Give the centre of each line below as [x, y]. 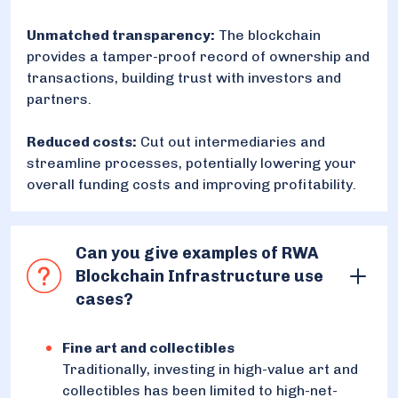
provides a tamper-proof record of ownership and [198, 56]
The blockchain [268, 35]
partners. [59, 99]
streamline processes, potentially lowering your [191, 163]
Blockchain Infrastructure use [199, 276]
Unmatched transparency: [121, 35]
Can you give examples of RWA [196, 253]
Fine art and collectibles [148, 347]
